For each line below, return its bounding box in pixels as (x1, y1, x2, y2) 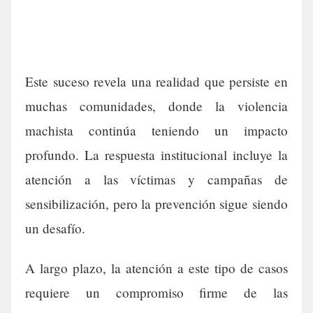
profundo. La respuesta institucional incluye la (25, 146, 288, 164)
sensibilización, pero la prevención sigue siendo (25, 195, 288, 213)
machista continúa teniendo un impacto (25, 122, 288, 140)
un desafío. (25, 219, 85, 238)
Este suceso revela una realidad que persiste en (25, 73, 288, 91)
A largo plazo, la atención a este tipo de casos (25, 259, 288, 277)
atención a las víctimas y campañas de (25, 170, 288, 189)
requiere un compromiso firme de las (25, 284, 288, 302)
